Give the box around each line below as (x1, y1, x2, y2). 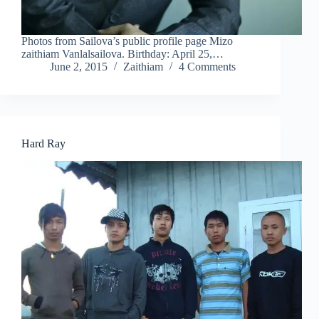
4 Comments (179, 61, 236, 73)
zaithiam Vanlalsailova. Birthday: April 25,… (21, 48, 224, 61)
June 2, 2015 (50, 61, 108, 73)
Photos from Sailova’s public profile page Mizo (21, 35, 233, 48)
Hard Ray (21, 137, 66, 150)
